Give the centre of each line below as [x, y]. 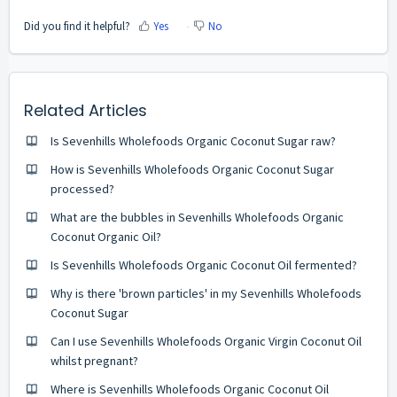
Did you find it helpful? [77, 26]
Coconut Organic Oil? [106, 236]
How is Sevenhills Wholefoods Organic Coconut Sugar [192, 169]
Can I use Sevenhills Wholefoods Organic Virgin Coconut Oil [206, 341]
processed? [82, 188]
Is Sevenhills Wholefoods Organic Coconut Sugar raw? [193, 140]
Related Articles [86, 110]
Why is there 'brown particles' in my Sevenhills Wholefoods [206, 293]
